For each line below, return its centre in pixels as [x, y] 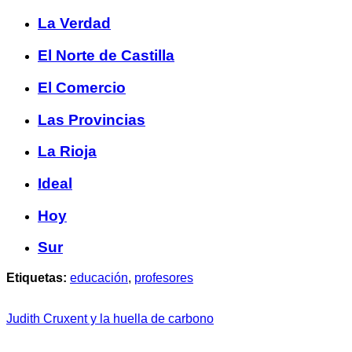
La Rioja [67, 152]
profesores [164, 278]
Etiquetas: [37, 278]
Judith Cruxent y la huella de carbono [110, 319]
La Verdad [74, 24]
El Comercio [82, 87]
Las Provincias [92, 119]
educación [99, 278]
